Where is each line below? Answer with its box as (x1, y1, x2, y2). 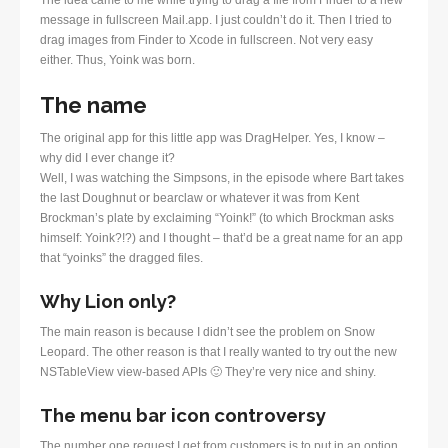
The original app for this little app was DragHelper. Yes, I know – (40, 130, 385, 145)
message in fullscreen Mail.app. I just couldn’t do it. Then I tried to (40, 12, 392, 27)
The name (40, 91, 147, 118)
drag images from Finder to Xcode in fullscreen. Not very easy (40, 32, 373, 47)
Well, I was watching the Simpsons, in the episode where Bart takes (40, 170, 404, 185)
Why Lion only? (40, 289, 176, 312)
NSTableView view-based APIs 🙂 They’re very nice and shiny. (40, 364, 376, 379)
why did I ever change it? (40, 150, 175, 165)
